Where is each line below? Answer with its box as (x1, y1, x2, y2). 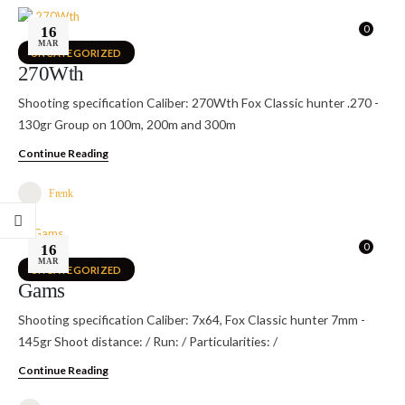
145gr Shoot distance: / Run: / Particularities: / (18, 334, 278, 350)
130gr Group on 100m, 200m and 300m (18, 116, 236, 132)
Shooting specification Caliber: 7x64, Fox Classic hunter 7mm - (18, 312, 365, 328)
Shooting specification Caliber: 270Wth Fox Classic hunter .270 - (18, 94, 379, 110)
